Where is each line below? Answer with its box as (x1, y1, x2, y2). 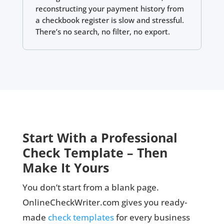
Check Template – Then (22, 143, 167, 161)
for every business (113, 211, 190, 223)
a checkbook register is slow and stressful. (35, 14, 184, 25)
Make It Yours (22, 158, 109, 176)
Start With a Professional (22, 128, 177, 146)
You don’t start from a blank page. (22, 181, 159, 193)
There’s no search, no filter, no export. (35, 26, 170, 36)
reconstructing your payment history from (35, 3, 184, 13)
